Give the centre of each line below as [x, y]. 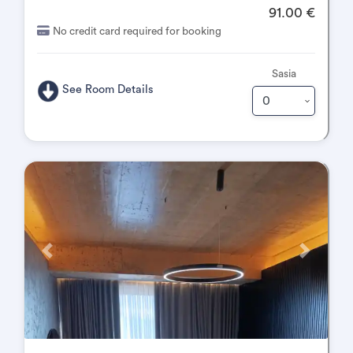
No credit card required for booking [137, 32]
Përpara [65, 257]
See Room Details [108, 90]
